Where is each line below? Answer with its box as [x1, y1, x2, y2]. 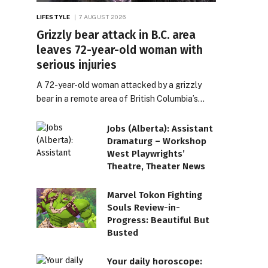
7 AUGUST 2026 [78, 13, 126, 20]
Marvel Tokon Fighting [107, 189, 202, 200]
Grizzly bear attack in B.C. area [36, 28, 196, 42]
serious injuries [36, 57, 117, 72]
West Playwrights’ [107, 148, 185, 159]
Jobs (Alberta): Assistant [107, 123, 213, 134]
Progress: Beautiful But [107, 214, 209, 226]
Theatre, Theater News [107, 160, 205, 172]
